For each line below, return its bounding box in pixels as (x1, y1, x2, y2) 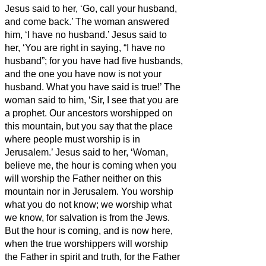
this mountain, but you (5, 121, 97, 131)
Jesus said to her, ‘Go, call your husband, (5, 3, 177, 14)
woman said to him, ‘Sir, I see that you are (5, 94, 179, 105)
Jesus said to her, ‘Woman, (55, 147, 168, 157)
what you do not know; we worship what (5, 199, 172, 210)
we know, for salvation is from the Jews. (5, 212, 170, 223)
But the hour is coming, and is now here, (5, 225, 173, 236)
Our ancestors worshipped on (49, 107, 173, 118)
